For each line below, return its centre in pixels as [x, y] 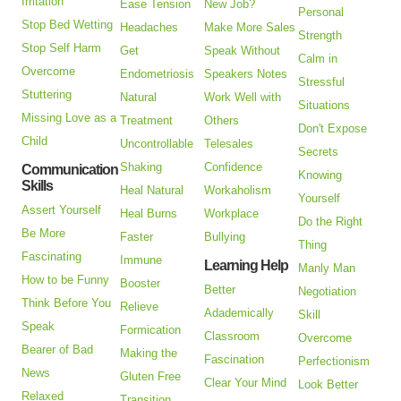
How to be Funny [66, 280]
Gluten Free [151, 377]
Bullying [225, 237]
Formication [151, 330]
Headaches [149, 28]
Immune [141, 260]
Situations [324, 106]
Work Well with [243, 98]
